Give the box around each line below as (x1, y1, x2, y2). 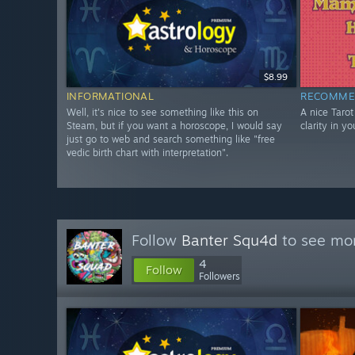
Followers (199, 270, 240, 282)
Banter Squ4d (181, 231, 277, 250)
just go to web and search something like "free (67, 133, 275, 146)
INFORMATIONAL (67, 90, 155, 103)
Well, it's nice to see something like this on (67, 106, 258, 119)
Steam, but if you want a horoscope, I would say (67, 120, 282, 132)
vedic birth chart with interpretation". (67, 147, 228, 159)
